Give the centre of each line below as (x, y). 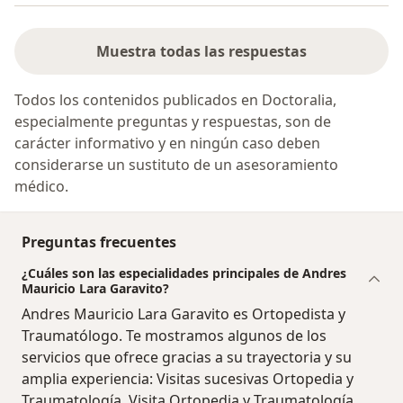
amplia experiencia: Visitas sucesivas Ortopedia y (188, 378)
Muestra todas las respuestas (201, 51)
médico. (41, 186)
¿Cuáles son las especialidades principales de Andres (184, 273)
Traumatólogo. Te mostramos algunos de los (174, 335)
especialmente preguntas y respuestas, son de (173, 121)
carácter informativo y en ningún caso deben (167, 143)
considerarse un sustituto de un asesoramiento (176, 164)
